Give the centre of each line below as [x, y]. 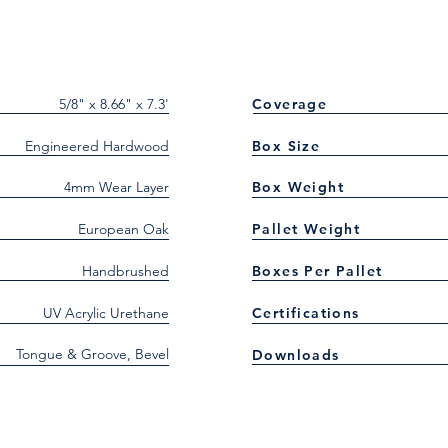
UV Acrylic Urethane [106, 313]
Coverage [290, 104]
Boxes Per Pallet [317, 271]
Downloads [296, 355]
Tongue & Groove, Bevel [92, 354]
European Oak [123, 229]
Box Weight [298, 187]
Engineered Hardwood [97, 146]
